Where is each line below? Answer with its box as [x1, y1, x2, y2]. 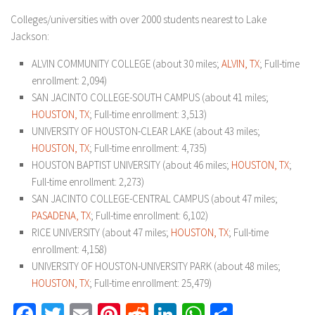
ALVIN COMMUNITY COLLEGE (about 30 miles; [32, 57, 221, 70]
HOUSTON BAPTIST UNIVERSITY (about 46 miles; [32, 158, 231, 172]
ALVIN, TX [221, 57, 259, 70]
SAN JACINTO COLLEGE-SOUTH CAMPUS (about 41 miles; [32, 91, 269, 104]
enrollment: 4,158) [32, 243, 107, 256]
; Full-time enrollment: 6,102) [91, 209, 208, 222]
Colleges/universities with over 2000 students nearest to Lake [11, 13, 266, 26]
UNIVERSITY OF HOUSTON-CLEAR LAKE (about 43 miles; [32, 124, 260, 138]
